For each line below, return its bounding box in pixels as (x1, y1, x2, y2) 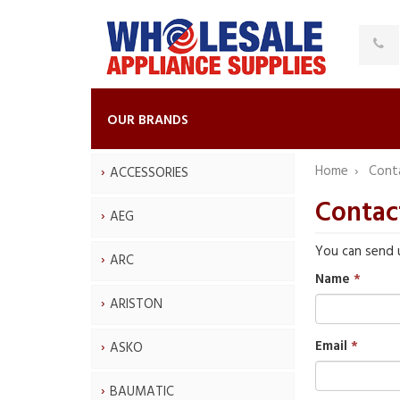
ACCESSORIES (110, 162, 188, 184)
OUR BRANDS (107, 109, 188, 131)
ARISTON (110, 293, 162, 315)
